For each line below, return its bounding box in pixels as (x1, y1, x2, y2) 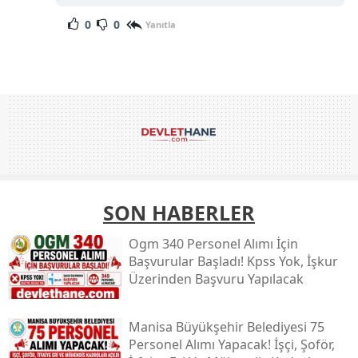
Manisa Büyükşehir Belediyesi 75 (128, 317, 324, 336)
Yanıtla (145, 18, 176, 31)
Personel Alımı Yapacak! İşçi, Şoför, (128, 335, 335, 353)
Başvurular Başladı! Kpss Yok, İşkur (128, 252, 338, 270)
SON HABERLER (103, 198, 255, 226)
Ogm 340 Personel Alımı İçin (128, 234, 298, 253)
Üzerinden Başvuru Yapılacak (128, 269, 304, 288)
